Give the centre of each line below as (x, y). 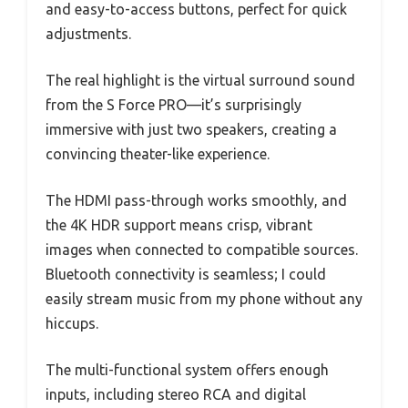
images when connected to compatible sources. (202, 249)
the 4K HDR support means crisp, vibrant (179, 224)
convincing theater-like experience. (158, 153)
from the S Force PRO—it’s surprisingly (173, 104)
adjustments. (88, 33)
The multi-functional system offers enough (187, 369)
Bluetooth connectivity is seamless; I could (186, 274)
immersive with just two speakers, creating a (191, 129)
